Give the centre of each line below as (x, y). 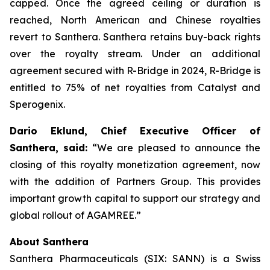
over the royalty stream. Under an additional (135, 54)
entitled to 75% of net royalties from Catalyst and (135, 87)
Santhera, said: (49, 148)
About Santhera (49, 242)
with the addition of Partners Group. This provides (135, 181)
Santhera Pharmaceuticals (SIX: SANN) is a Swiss (135, 259)
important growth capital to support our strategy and (135, 198)
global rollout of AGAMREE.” (75, 215)
